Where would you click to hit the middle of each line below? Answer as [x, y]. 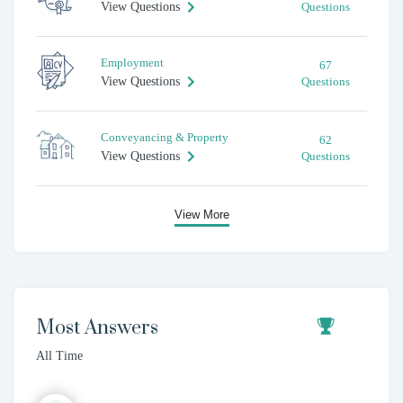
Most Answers [97, 328]
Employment [133, 63]
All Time [59, 356]
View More [201, 215]
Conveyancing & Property [165, 138]
